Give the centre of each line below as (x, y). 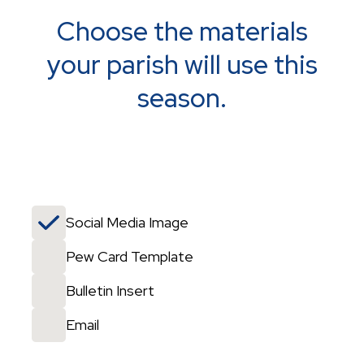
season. (182, 98)
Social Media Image (127, 223)
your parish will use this (182, 65)
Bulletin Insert (110, 291)
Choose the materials (182, 32)
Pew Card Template (130, 257)
